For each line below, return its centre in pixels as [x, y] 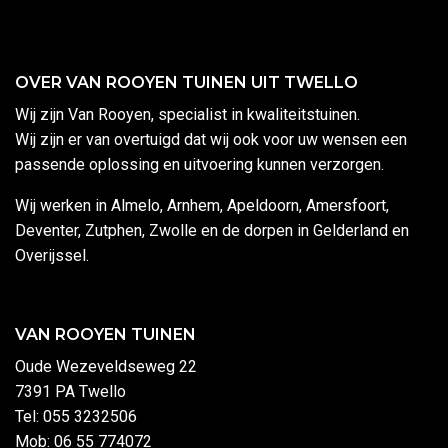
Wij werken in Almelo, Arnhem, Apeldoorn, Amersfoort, [202, 206]
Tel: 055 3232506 [80, 417]
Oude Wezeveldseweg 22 [106, 367]
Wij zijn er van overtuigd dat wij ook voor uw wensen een [211, 140]
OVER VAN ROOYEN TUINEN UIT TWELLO [186, 83]
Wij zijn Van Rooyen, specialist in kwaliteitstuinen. [187, 115]
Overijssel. [52, 256]
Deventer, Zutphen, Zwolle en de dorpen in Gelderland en [212, 231]
